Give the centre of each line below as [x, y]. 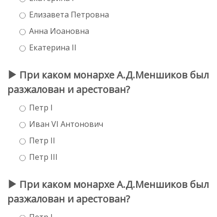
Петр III [43, 157]
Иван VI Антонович [66, 124]
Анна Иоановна [59, 31]
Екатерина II [53, 47]
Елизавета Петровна [69, 14]
